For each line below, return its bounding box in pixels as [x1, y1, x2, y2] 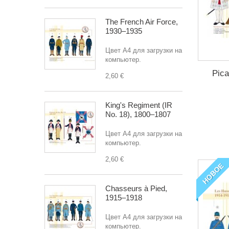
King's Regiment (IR [105, 101, 172, 109]
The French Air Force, [105, 17, 178, 26]
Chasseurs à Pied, [105, 184, 167, 193]
